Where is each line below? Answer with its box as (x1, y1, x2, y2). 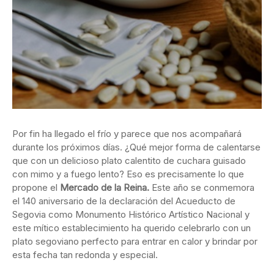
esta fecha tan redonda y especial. (12, 249, 158, 261)
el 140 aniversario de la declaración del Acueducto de (12, 195, 235, 207)
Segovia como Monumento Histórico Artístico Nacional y (12, 209, 250, 221)
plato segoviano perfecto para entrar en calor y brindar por (12, 235, 257, 248)
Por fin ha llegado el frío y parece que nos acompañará (12, 128, 242, 140)
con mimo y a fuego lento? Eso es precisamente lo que (12, 168, 244, 180)
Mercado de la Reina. (60, 182, 149, 194)
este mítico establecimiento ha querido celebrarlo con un (12, 222, 251, 234)
